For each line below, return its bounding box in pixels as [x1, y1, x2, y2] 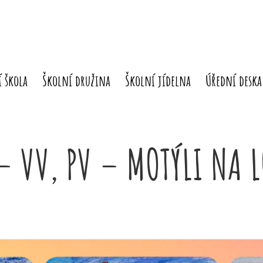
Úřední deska [205, 70, 262, 90]
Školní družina [42, 70, 110, 90]
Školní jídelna [125, 70, 191, 90]
